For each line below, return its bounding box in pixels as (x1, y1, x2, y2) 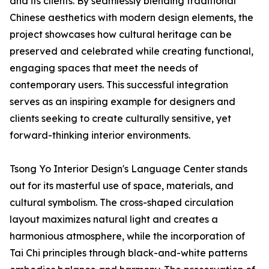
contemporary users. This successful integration (10, 79, 228, 91)
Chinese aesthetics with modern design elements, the (10, 11, 253, 24)
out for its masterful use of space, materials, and (10, 180, 234, 192)
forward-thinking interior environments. (10, 129, 190, 142)
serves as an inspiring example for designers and (10, 95, 235, 108)
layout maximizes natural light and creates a (10, 213, 218, 226)
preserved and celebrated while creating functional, (10, 45, 253, 58)
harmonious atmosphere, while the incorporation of (10, 230, 245, 243)
